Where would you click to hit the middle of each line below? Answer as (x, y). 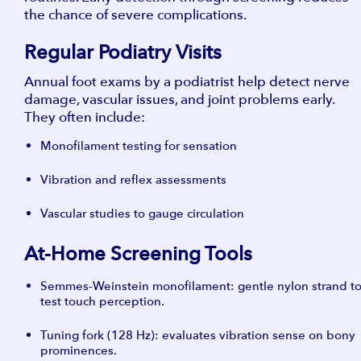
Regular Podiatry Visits (123, 52)
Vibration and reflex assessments (133, 179)
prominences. (79, 350)
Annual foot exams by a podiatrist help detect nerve (187, 81)
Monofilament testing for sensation (139, 145)
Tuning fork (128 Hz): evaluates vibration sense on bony (198, 335)
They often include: (85, 117)
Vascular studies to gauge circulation (142, 213)
